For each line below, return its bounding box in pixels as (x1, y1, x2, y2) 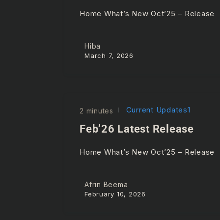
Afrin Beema (84, 180, 128, 189)
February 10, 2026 (84, 190, 146, 198)
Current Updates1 (123, 105, 191, 115)
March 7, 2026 (84, 52, 134, 60)
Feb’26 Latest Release (80, 123, 194, 136)
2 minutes (80, 107, 113, 115)
